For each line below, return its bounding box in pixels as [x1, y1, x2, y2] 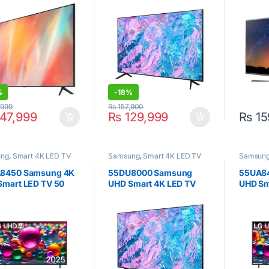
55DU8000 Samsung [108, 167, 193, 178]
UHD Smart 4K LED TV [108, 178, 196, 189]
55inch [108, 189, 137, 199]
